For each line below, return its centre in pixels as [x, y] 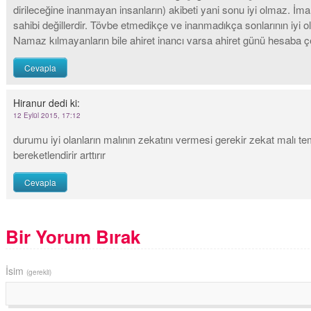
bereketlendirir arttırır [59, 154]
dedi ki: [64, 103]
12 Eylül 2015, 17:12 [47, 115]
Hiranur [30, 103]
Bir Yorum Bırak [73, 236]
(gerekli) [39, 272]
